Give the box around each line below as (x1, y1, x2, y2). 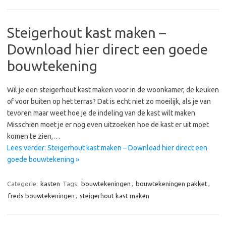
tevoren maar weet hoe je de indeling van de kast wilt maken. (7, 109, 197, 117)
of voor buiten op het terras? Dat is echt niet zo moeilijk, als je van (7, 97, 211, 105)
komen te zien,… (7, 132, 60, 140)
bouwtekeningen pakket (136, 180, 207, 187)
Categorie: (7, 180, 39, 187)
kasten (40, 180, 60, 187)
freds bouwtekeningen (8, 192, 75, 199)
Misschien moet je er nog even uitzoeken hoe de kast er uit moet (7, 121, 209, 129)
